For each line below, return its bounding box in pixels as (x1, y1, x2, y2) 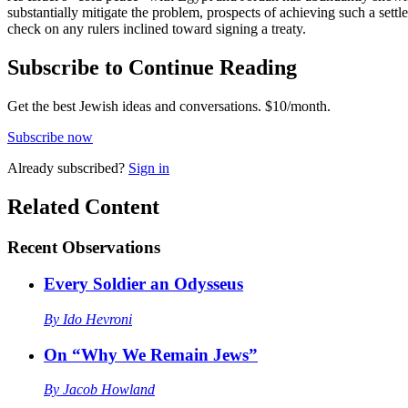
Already (7, 159, 57, 176)
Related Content (7, 194, 159, 219)
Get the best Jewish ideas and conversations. (7, 97, 261, 114)
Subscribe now (7, 128, 93, 145)
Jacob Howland (63, 382, 155, 398)
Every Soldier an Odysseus (44, 274, 243, 294)
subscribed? (57, 159, 125, 176)
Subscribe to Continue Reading (7, 55, 297, 79)
